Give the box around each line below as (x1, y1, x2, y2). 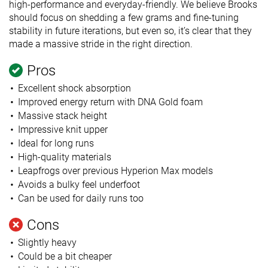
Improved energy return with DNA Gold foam (17, 96, 203, 108)
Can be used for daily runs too (17, 192, 144, 204)
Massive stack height (17, 109, 107, 121)
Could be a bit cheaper (17, 250, 112, 262)
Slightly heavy (17, 236, 77, 248)
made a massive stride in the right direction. (9, 38, 193, 50)
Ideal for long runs (17, 137, 94, 149)
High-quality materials (17, 151, 111, 163)
